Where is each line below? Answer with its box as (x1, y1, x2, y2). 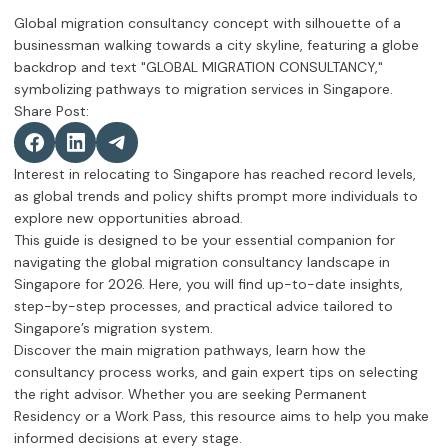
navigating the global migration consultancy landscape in (14, 253, 390, 272)
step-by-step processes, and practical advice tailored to (14, 297, 393, 316)
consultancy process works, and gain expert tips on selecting (14, 363, 418, 382)
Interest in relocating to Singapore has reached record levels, (14, 165, 416, 184)
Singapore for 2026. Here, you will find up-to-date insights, (14, 275, 403, 294)
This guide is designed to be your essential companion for (14, 231, 395, 250)
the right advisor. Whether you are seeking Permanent (14, 385, 367, 404)
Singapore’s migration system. (14, 319, 213, 338)
